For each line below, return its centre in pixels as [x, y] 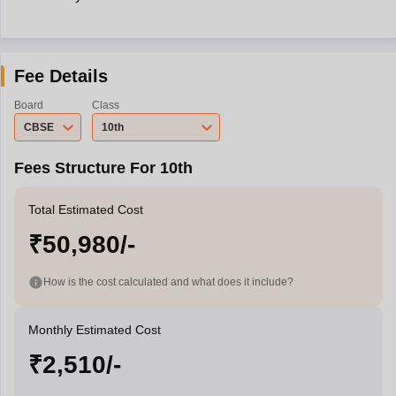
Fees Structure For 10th [103, 168]
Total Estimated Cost [85, 209]
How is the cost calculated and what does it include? [168, 282]
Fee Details [61, 76]
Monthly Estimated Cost [94, 330]
